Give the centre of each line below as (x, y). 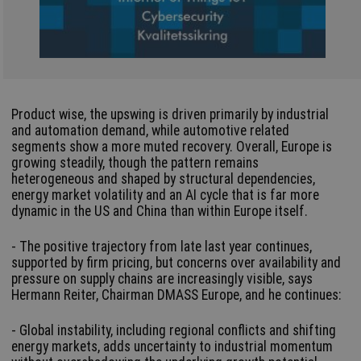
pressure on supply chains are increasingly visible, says (162, 279)
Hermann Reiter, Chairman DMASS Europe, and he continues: (176, 295)
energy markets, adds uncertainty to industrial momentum (172, 347)
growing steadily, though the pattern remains (135, 163)
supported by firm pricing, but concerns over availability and (176, 263)
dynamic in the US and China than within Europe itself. (160, 212)
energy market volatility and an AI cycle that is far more (166, 195)
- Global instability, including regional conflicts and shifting (174, 331)
